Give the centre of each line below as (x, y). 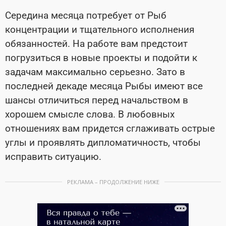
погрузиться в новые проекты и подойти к (101, 58)
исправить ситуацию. (53, 156)
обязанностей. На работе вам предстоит (96, 43)
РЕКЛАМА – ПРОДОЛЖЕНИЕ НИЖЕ (113, 182)
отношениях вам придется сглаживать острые (110, 128)
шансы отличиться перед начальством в (97, 100)
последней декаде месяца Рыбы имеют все (104, 86)
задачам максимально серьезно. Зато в (95, 72)
